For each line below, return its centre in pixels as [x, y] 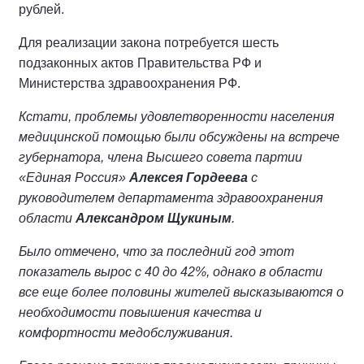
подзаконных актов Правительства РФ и [140, 63]
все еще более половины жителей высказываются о [181, 292]
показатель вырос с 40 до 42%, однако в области [171, 272]
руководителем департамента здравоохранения [171, 198]
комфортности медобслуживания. [126, 333]
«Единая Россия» [74, 178]
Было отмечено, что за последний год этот [156, 252]
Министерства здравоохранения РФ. [130, 84]
